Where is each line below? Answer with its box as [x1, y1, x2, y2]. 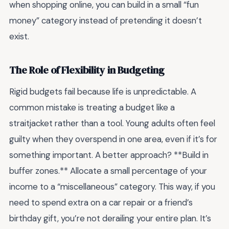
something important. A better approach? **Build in [9, 149, 209, 161]
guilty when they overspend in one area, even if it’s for [9, 133, 217, 145]
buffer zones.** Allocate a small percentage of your [9, 165, 207, 176]
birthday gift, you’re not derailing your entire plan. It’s [9, 212, 211, 224]
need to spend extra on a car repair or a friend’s [9, 196, 193, 208]
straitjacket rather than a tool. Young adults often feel [9, 117, 215, 129]
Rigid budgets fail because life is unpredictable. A [9, 85, 196, 97]
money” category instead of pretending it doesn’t [9, 14, 202, 26]
